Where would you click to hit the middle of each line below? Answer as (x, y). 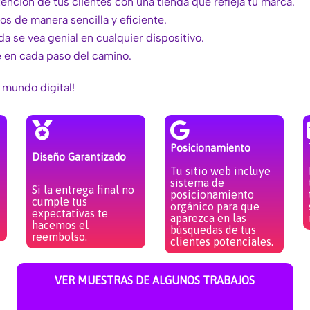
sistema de (197, 182)
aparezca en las (208, 218)
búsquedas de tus (213, 229)
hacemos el (60, 225)
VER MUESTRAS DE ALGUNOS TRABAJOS (155, 280)
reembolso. (59, 236)
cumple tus (59, 201)
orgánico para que (215, 206)
